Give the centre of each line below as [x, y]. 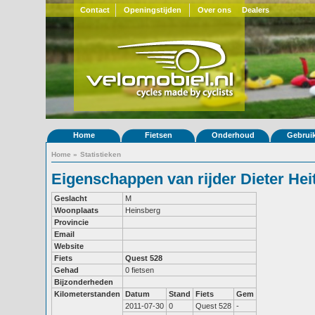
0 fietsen [140, 270]
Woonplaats [76, 210]
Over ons [214, 10]
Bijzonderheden [84, 282]
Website [69, 246]
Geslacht [71, 198]
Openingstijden [153, 10]
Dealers [256, 10]
